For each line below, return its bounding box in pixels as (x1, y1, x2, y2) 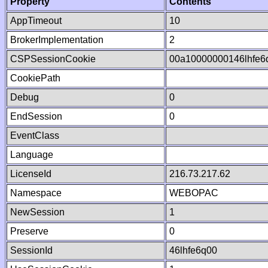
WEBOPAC (169, 188, 218, 198)
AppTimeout (10, 16, 62, 26)
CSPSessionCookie (10, 54, 96, 64)
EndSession (10, 111, 62, 121)
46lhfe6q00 (169, 245, 217, 255)
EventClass (10, 130, 59, 141)
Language (10, 150, 53, 160)
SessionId (10, 245, 53, 255)
